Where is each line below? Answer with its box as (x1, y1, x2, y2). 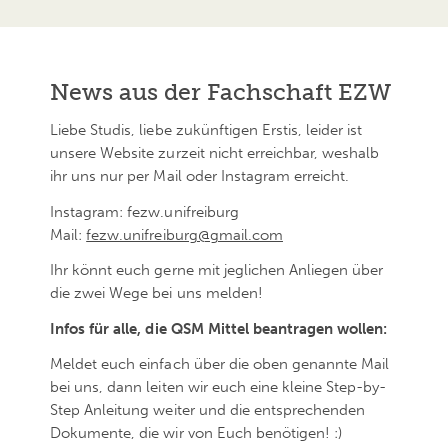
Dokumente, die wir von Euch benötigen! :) (50, 423, 343, 442)
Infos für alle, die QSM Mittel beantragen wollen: (50, 319, 388, 338)
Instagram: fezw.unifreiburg (50, 202, 239, 221)
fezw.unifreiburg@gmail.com (86, 225, 283, 244)
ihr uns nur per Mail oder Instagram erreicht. (50, 167, 350, 186)
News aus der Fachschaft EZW (50, 78, 391, 106)
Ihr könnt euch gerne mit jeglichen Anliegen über (50, 261, 384, 280)
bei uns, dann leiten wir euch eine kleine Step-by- (50, 377, 387, 396)
